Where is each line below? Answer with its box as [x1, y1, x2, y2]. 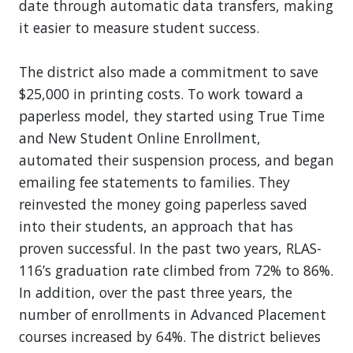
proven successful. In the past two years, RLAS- [19, 239, 321, 258]
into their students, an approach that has [19, 217, 293, 236]
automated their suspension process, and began [19, 150, 334, 170]
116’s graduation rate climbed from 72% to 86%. [19, 261, 333, 281]
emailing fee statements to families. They [19, 173, 290, 192]
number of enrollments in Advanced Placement [19, 305, 326, 325]
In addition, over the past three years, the [19, 283, 292, 303]
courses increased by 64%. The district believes [19, 327, 321, 347]
